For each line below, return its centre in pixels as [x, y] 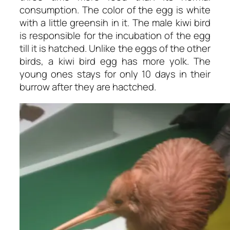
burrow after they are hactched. [88, 87]
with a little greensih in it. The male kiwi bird [115, 23]
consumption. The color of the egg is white [115, 10]
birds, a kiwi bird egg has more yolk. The [115, 61]
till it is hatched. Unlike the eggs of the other [115, 49]
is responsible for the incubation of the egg [115, 36]
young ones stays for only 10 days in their [115, 74]
